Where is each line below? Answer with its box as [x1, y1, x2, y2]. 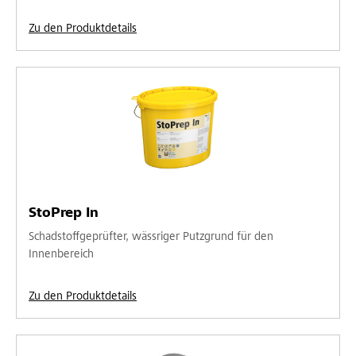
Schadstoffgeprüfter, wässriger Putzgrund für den [29, 230, 273, 243]
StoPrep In [29, 206, 99, 221]
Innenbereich [29, 248, 94, 261]
